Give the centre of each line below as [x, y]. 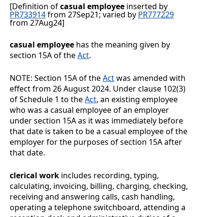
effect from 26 [36, 89]
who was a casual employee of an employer [89, 110]
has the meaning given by [122, 45]
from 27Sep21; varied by [92, 15]
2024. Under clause [126, 89]
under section [35, 121]
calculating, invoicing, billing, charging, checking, [99, 186]
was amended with [150, 78]
